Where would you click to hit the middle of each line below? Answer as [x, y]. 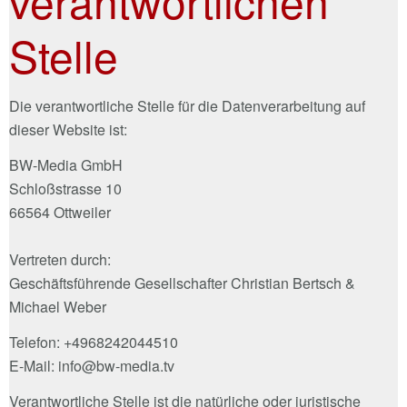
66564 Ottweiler [62, 212]
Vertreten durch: [62, 259]
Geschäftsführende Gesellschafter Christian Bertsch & [182, 283]
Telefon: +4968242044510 [94, 342]
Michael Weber [58, 306]
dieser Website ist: [68, 129]
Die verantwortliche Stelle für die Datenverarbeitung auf [187, 105]
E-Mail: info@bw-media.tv [92, 365]
